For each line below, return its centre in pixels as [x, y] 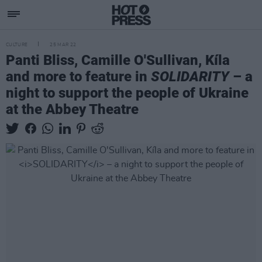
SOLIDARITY [190, 77]
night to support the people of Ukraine [127, 93]
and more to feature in [78, 77]
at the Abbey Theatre [72, 109]
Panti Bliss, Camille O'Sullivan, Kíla [118, 60]
